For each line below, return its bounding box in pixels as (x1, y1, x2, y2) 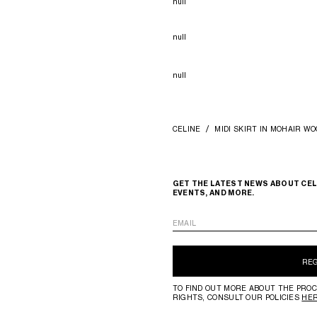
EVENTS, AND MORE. (172, 188, 255, 197)
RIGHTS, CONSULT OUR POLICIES (172, 293, 302, 301)
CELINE (172, 124, 201, 133)
